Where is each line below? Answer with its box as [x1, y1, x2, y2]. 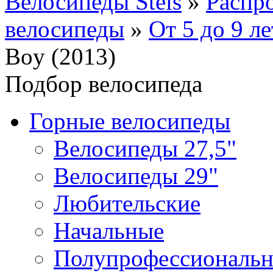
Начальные [54, 218, 164, 244]
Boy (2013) [5, 43, 116, 69]
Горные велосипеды [29, 108, 230, 134]
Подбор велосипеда [5, 71, 202, 97]
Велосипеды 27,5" [54, 135, 236, 161]
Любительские [54, 190, 200, 216]
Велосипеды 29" [54, 163, 218, 189]
